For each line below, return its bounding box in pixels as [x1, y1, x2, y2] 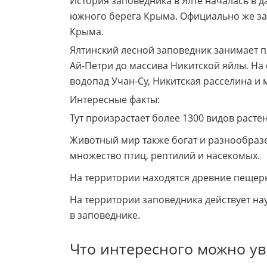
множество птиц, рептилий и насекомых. [70, 148, 260, 162]
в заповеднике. [70, 208, 140, 222]
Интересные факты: [70, 92, 160, 106]
